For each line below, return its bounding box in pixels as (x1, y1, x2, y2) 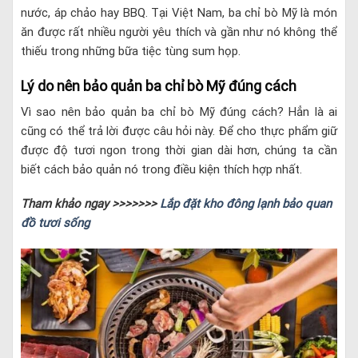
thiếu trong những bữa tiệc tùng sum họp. (21, 44, 241, 59)
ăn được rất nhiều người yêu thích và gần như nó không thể (21, 25, 337, 40)
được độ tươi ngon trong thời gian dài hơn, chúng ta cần (21, 142, 337, 157)
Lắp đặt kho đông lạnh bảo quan (160, 197, 332, 212)
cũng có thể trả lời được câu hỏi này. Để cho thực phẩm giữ (21, 123, 337, 138)
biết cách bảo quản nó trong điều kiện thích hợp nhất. (21, 161, 302, 177)
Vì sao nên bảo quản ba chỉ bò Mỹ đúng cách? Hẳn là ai (21, 104, 337, 119)
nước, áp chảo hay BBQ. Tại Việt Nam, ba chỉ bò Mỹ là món (21, 6, 337, 21)
